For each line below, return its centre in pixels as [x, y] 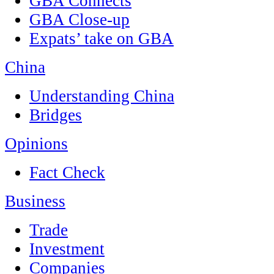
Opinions [36, 144]
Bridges [56, 115]
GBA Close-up [80, 20]
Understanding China [102, 96]
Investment [67, 249]
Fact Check [67, 172]
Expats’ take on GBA [102, 39]
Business [35, 201]
